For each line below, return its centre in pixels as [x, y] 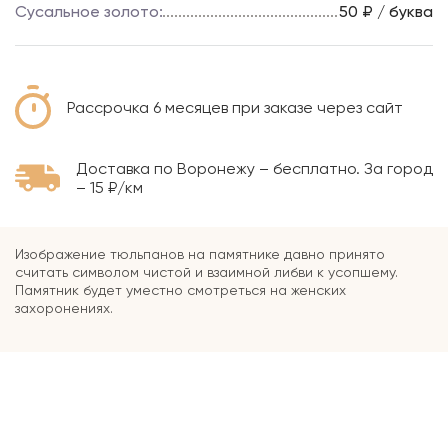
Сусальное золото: [89, 12]
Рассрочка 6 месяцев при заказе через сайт [235, 107]
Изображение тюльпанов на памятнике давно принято [200, 254]
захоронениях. [64, 308]
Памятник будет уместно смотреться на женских [180, 290]
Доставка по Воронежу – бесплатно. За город [254, 169]
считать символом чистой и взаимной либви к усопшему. [206, 272]
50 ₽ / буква [386, 12]
